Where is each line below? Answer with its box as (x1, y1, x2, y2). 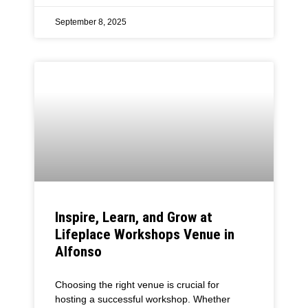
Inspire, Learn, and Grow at (55, 208, 212, 225)
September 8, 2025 (55, 16, 126, 27)
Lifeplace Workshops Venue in (55, 225, 234, 243)
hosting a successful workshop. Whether (55, 293, 230, 305)
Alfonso (55, 243, 102, 260)
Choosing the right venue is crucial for (55, 278, 219, 290)
